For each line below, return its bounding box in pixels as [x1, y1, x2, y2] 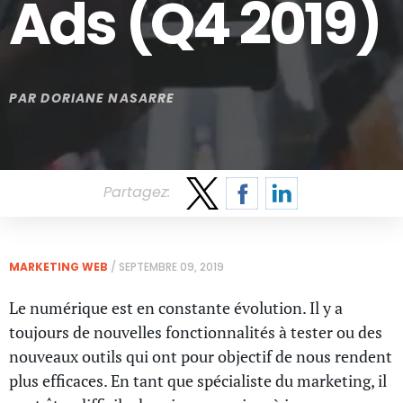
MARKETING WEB [9, 259, 108, 275]
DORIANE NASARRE [40, 89, 175, 108]
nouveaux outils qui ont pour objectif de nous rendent [9, 345, 392, 368]
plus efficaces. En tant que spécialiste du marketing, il [9, 370, 387, 392]
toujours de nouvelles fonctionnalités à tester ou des [9, 321, 382, 344]
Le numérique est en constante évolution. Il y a [9, 297, 343, 319]
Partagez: [103, 182, 170, 203]
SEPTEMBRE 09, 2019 [119, 259, 224, 275]
